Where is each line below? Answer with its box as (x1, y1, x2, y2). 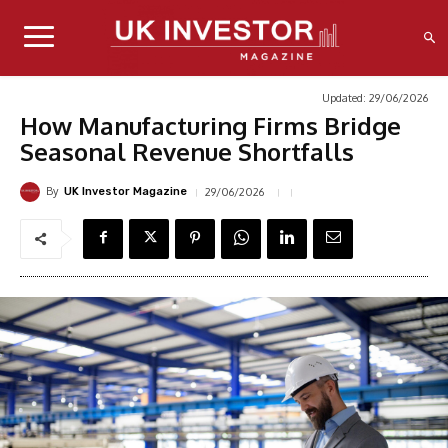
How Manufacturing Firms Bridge (20, 109, 401, 141)
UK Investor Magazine (64, 185, 187, 199)
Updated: (322, 90, 366, 105)
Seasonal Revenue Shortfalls (20, 135, 354, 167)
